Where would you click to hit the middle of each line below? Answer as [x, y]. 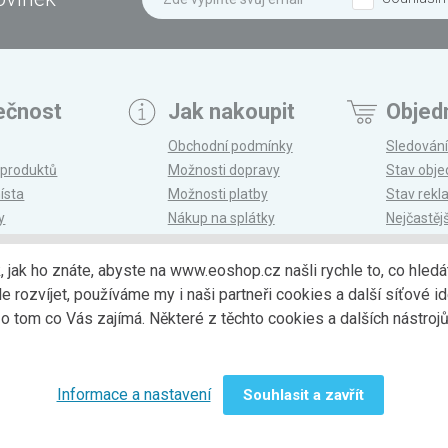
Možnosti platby [217, 194]
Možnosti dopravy [223, 170]
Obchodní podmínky [230, 146]
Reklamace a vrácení [233, 242]
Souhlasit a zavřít [303, 395]
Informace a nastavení [133, 394]
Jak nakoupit [231, 112]
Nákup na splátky [221, 218]
